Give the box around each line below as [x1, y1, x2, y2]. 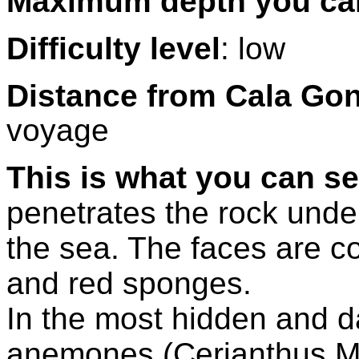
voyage [6, 112, 109, 147]
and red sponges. [6, 265, 252, 301]
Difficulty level [6, 30, 220, 66]
